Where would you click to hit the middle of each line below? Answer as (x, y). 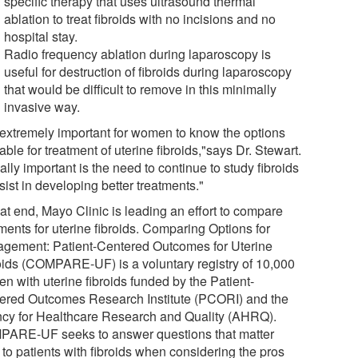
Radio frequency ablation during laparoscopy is (138, 54)
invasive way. (42, 106)
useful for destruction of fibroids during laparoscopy (148, 71)
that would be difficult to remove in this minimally (141, 89)
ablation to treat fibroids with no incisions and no (140, 18)
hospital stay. (41, 36)
